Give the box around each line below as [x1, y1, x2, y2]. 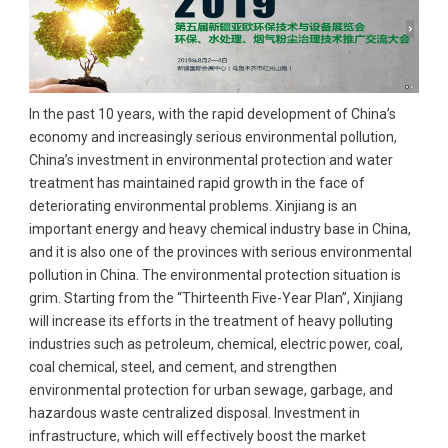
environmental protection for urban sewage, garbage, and [28, 381, 393, 398]
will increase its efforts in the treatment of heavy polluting [28, 312, 393, 329]
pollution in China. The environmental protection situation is [28, 266, 401, 283]
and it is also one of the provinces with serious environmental [28, 243, 412, 260]
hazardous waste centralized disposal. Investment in [28, 404, 360, 421]
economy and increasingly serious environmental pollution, [28, 128, 397, 145]
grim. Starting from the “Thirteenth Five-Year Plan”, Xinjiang [28, 289, 403, 306]
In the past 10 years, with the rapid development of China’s [28, 105, 396, 122]
